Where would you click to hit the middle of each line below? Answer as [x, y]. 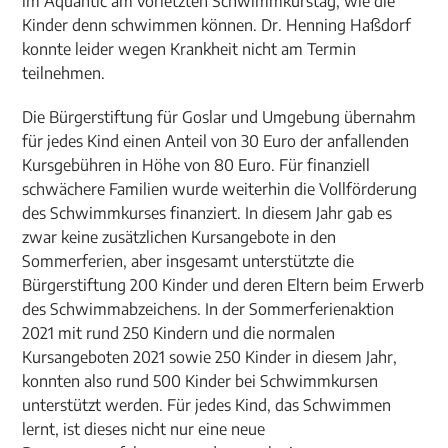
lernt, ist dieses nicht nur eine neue [144, 429]
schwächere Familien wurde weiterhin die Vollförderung [220, 189]
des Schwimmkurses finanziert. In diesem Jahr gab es [207, 213]
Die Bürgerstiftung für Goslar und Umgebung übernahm [219, 117]
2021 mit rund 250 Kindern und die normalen [179, 333]
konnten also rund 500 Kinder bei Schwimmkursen [200, 381]
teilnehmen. [64, 73]
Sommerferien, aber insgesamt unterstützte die [188, 261]
